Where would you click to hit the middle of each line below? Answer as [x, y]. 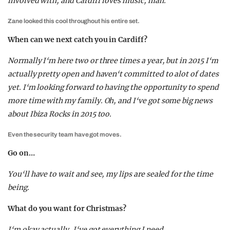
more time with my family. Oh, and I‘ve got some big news [110, 101]
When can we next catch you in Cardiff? [78, 40]
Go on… [21, 153]
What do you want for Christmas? [67, 208]
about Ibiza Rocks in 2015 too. [60, 114]
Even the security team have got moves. [65, 135]
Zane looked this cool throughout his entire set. [74, 21]
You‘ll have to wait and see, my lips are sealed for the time [110, 174]
